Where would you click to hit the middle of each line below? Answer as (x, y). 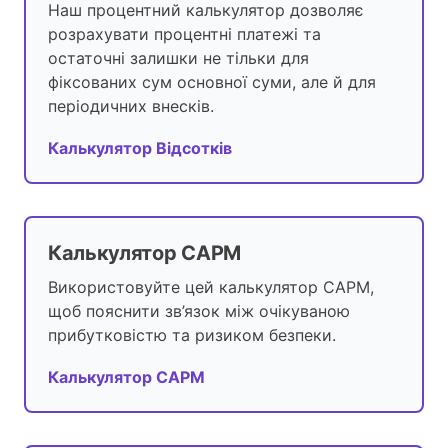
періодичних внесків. (131, 106)
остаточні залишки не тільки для (178, 58)
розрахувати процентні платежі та (184, 34)
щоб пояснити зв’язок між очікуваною (199, 311)
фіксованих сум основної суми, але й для (212, 82)
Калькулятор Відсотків (140, 148)
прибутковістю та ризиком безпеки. (192, 335)
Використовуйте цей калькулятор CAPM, (211, 287)
